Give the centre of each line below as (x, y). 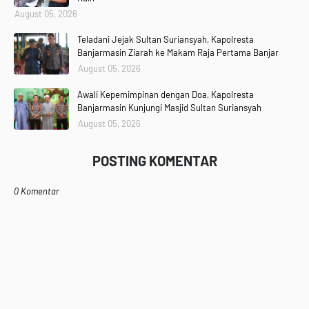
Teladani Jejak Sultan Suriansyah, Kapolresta (166, 39)
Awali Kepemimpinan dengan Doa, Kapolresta (166, 94)
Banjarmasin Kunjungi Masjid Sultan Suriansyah (169, 108)
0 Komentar (37, 191)
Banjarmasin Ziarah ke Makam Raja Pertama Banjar (178, 52)
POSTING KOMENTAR (154, 161)
